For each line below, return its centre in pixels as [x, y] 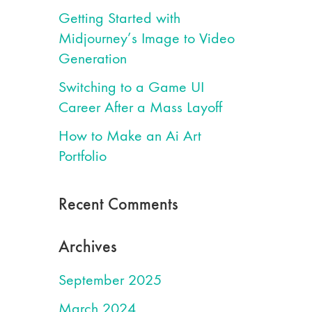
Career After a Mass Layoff [140, 107]
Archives [87, 246]
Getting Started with [119, 18]
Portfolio [82, 156]
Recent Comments [118, 204]
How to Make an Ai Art [130, 136]
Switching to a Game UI [131, 87]
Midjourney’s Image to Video [146, 38]
